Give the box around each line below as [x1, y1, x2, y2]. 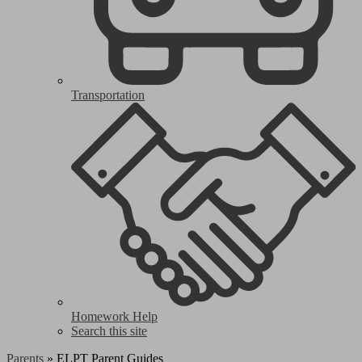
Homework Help [71, 309, 158, 324]
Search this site [71, 324, 147, 339]
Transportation [71, 87, 145, 102]
